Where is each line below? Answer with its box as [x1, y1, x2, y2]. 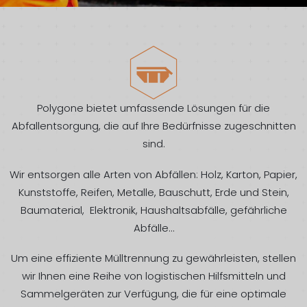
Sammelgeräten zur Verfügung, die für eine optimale [21, 286, 286, 302]
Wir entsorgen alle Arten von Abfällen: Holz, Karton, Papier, [10, 167, 297, 182]
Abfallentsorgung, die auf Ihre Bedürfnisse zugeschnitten [11, 118, 296, 133]
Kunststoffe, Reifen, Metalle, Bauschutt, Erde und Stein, [18, 184, 289, 199]
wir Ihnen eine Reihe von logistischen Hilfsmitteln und [21, 269, 286, 284]
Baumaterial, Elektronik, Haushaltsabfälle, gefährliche [20, 202, 287, 217]
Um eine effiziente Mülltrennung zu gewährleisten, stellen [11, 251, 296, 266]
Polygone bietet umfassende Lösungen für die [37, 100, 270, 115]
